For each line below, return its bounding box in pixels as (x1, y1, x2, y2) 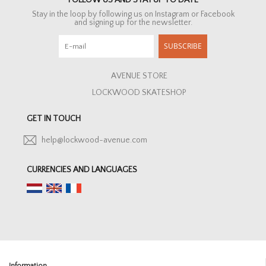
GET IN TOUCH (27, 114, 81, 123)
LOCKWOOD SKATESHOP (91, 88, 186, 97)
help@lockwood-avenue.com (42, 135, 147, 145)
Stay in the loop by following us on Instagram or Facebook (31, 9, 235, 19)
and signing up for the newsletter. (74, 18, 192, 27)
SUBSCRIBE (164, 41, 202, 51)
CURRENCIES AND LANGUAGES (27, 164, 137, 175)
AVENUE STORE (110, 71, 167, 81)
